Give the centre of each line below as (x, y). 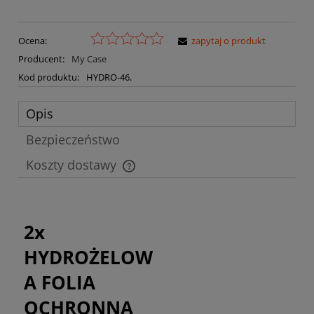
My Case (89, 59)
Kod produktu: (49, 77)
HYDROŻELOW (88, 257)
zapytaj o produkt (228, 40)
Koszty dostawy (73, 164)
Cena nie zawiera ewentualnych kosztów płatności (136, 173)
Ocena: (33, 40)
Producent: (42, 59)
